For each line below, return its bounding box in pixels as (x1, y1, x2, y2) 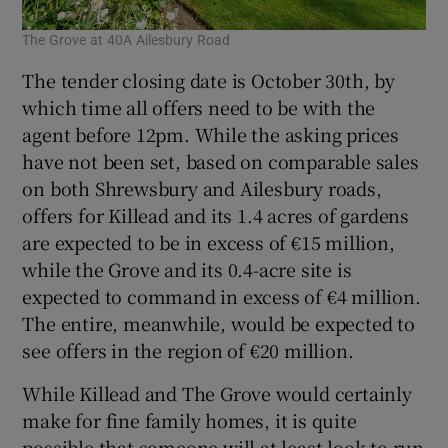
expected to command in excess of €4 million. (22, 282, 421, 309)
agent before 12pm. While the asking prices (22, 120, 400, 147)
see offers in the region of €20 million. (22, 336, 354, 363)
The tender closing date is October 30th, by (22, 66, 395, 93)
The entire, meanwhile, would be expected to (22, 309, 415, 336)
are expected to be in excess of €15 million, (22, 228, 395, 255)
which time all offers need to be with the (22, 93, 376, 120)
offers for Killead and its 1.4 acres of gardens (22, 201, 410, 228)
